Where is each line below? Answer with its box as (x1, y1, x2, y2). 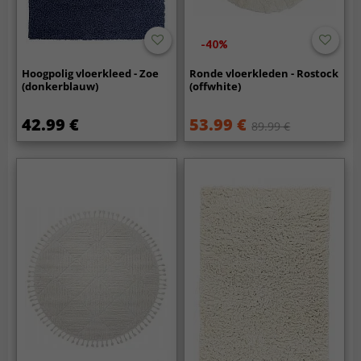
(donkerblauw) (22, 79, 99, 94)
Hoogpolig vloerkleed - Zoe (22, 66, 160, 81)
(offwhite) (189, 79, 242, 94)
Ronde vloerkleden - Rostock (189, 66, 339, 81)
